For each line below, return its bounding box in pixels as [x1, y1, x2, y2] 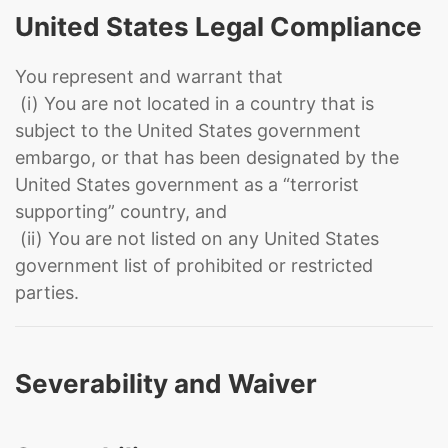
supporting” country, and [15, 201, 227, 222]
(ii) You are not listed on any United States [15, 228, 379, 249]
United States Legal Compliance [15, 11, 422, 42]
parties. [15, 282, 79, 303]
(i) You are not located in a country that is [15, 93, 374, 114]
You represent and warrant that [15, 66, 283, 87]
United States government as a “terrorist [15, 174, 359, 195]
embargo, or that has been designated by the [15, 147, 399, 168]
